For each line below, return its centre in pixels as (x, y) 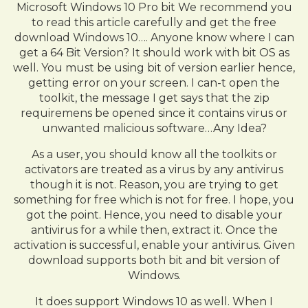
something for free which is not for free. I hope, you (154, 200)
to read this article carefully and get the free (154, 22)
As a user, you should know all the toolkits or (154, 154)
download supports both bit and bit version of (154, 260)
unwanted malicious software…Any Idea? (154, 128)
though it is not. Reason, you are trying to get (154, 185)
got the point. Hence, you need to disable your (154, 215)
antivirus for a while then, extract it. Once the (154, 230)
